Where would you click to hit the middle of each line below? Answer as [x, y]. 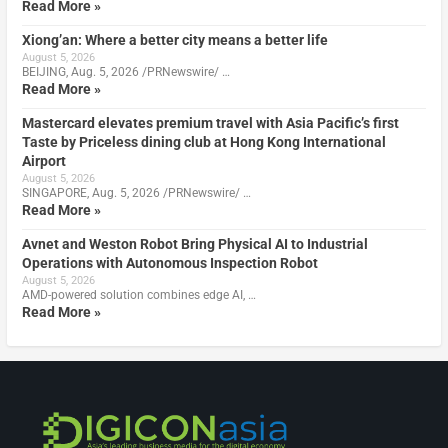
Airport [43, 160]
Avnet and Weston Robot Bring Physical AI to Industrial [194, 243]
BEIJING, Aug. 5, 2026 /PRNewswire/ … [125, 71]
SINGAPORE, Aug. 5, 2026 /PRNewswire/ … [136, 192]
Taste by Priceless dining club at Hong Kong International [203, 141]
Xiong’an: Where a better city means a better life [174, 39]
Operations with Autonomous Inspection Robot [169, 262]
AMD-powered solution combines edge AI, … [138, 294]
